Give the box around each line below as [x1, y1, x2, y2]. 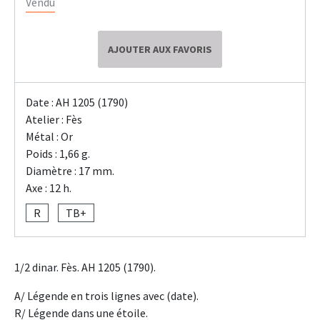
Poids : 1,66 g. [26, 146, 90, 161]
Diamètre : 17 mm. [26, 163, 114, 178]
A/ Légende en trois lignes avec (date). [14, 288, 199, 303]
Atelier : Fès [26, 111, 82, 126]
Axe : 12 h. [26, 180, 71, 195]
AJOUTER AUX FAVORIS [108, 42, 212, 56]
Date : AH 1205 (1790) [26, 94, 128, 109]
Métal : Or [26, 129, 73, 144]
